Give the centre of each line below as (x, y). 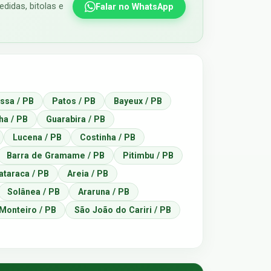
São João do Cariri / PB (123, 210)
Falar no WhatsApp (135, 7)
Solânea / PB (34, 191)
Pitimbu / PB (148, 155)
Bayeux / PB (138, 101)
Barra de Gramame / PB (56, 155)
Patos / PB (74, 101)
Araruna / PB (104, 191)
